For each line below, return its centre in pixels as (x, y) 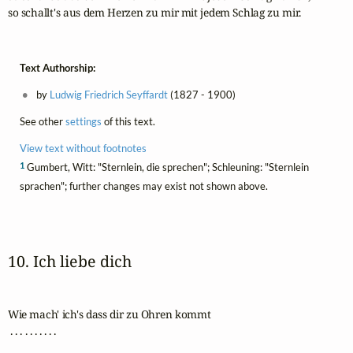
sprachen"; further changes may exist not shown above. (143, 186)
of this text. (128, 121)
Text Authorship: (57, 67)
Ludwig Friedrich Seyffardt (108, 94)
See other (42, 121)
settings (83, 121)
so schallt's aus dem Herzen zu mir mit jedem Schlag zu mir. (154, 12)
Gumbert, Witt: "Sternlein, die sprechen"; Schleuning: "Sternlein (166, 167)
